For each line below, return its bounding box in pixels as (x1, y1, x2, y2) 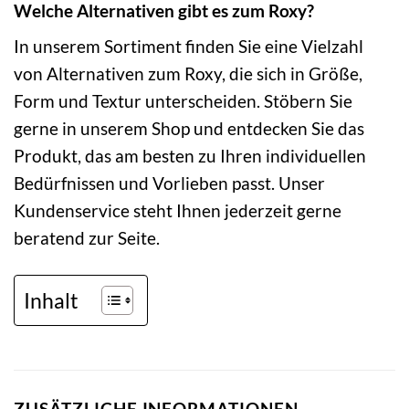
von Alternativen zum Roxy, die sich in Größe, (14, 63, 362, 85)
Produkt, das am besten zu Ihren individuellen (14, 145, 366, 167)
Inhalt (24, 287, 79, 313)
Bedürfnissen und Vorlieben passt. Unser (14, 173, 325, 194)
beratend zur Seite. (14, 227, 160, 249)
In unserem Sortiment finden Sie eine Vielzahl (14, 36, 363, 58)
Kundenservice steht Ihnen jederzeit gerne (14, 200, 341, 222)
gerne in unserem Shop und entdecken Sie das (14, 118, 364, 140)
